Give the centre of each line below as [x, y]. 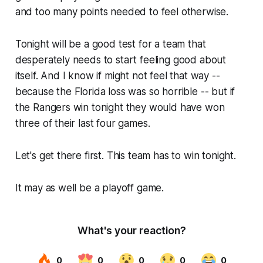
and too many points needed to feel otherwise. [122, 11]
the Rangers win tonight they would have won [120, 107]
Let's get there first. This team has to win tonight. [125, 155]
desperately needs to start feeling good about [121, 60]
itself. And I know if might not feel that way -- [117, 75]
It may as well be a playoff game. [90, 188]
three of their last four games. [82, 123]
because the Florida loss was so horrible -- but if [125, 91]
